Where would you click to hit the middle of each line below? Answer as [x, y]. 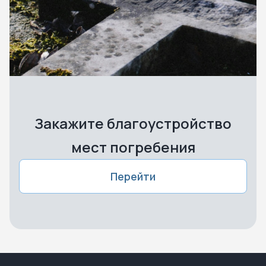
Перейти [133, 176]
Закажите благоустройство [133, 123]
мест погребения [133, 147]
